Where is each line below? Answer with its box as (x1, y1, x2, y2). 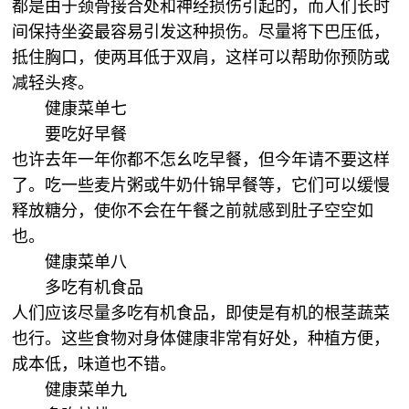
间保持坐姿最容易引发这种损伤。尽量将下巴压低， (12, 23, 391, 41)
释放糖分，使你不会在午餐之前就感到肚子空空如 (12, 202, 374, 220)
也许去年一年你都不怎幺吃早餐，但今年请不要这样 (12, 151, 391, 169)
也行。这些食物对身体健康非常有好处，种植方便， (12, 330, 391, 348)
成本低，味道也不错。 (12, 355, 182, 373)
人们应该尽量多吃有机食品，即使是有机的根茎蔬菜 (12, 304, 391, 322)
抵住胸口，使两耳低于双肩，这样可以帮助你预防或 (12, 48, 391, 67)
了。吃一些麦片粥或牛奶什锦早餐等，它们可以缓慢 (12, 176, 391, 194)
